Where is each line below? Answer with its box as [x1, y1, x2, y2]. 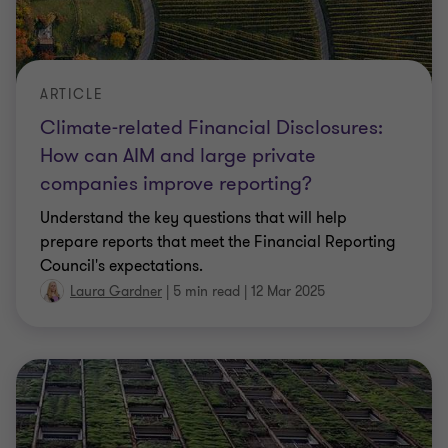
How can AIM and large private [40, 141, 316, 169]
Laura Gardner [70, 282, 162, 301]
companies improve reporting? [40, 169, 312, 197]
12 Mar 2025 [251, 282, 325, 301]
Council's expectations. [40, 254, 203, 277]
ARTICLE [40, 84, 104, 104]
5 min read [173, 282, 240, 301]
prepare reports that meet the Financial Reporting [40, 230, 396, 253]
